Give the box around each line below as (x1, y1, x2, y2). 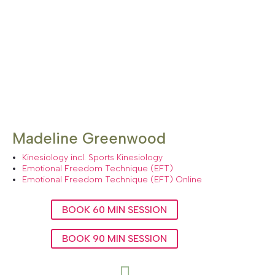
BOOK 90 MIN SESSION (61, 233, 167, 245)
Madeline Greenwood (12, 128, 166, 147)
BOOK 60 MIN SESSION (61, 203, 167, 215)
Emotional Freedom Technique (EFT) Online (21, 174, 202, 185)
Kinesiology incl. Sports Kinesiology (21, 152, 163, 163)
